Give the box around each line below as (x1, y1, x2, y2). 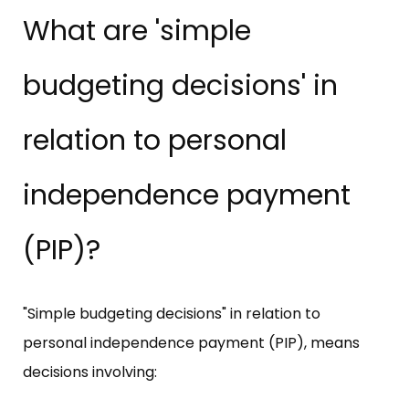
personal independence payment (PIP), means (23, 331, 360, 353)
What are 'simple (23, 10, 251, 50)
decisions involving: (23, 361, 157, 383)
